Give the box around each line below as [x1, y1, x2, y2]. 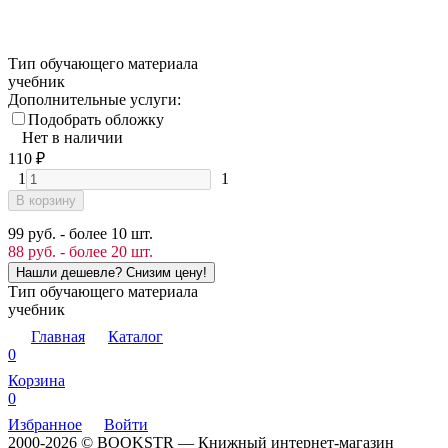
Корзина [8, 371, 65, 389]
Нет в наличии [22, 128, 123, 146]
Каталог [108, 327, 163, 345]
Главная [31, 327, 85, 345]
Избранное [8, 415, 82, 433]
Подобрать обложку [28, 110, 164, 128]
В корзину [16, 192, 76, 208]
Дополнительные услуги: [8, 90, 181, 108]
